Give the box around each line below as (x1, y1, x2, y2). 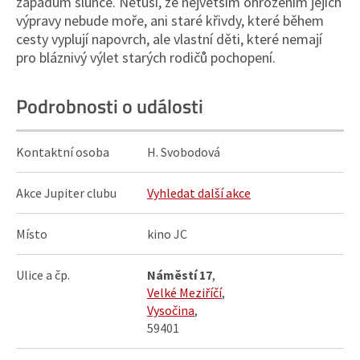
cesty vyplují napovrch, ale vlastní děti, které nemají (16, 30, 322, 48)
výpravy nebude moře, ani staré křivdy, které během (16, 11, 324, 30)
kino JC (147, 226, 187, 242)
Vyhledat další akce (147, 185, 251, 201)
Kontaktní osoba (16, 144, 109, 160)
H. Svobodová (147, 144, 220, 160)
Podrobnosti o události (16, 92, 203, 121)
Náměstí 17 (147, 267, 212, 283)
